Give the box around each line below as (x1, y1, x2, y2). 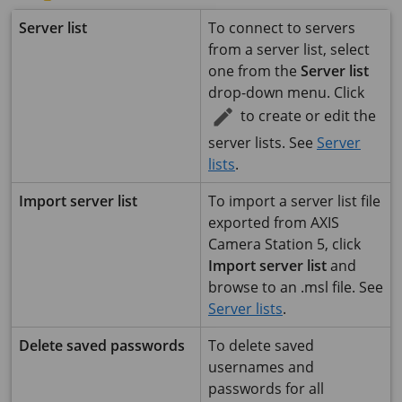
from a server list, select (208, 39, 370, 59)
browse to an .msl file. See (208, 277, 383, 297)
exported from (208, 213, 310, 232)
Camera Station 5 (208, 234, 325, 254)
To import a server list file (208, 191, 380, 211)
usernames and (208, 357, 314, 377)
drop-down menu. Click (208, 83, 364, 102)
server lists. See (208, 133, 317, 153)
